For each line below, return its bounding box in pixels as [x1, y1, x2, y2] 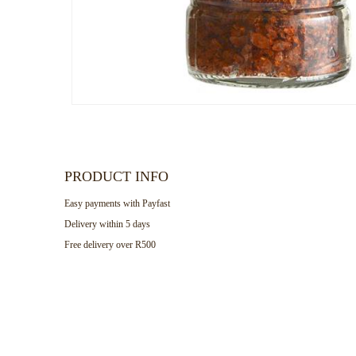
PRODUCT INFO [64, 168, 168, 185]
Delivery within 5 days [64, 219, 150, 230]
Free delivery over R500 [64, 239, 156, 251]
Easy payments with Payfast [64, 198, 170, 210]
